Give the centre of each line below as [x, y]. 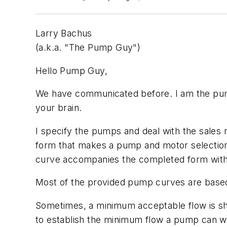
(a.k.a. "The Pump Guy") [88, 47]
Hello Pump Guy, [71, 70]
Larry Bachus [64, 33]
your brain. [59, 108]
